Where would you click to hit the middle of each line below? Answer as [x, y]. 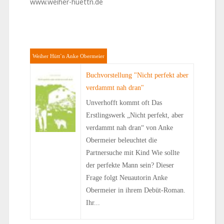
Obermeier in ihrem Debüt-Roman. [135, 190]
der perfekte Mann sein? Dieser [130, 165]
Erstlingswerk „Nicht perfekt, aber [134, 115]
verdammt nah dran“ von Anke [129, 128]
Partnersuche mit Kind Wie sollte [132, 153]
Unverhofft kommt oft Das [124, 103]
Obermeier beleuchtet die [121, 140]
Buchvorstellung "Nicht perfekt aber [137, 75]
